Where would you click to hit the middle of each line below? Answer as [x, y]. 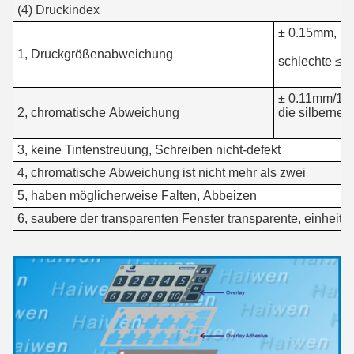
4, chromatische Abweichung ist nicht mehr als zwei [162, 173]
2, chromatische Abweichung [98, 113]
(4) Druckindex [58, 10]
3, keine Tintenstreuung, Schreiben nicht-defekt [149, 150]
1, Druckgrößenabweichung [95, 55]
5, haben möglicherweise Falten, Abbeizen [137, 196]
